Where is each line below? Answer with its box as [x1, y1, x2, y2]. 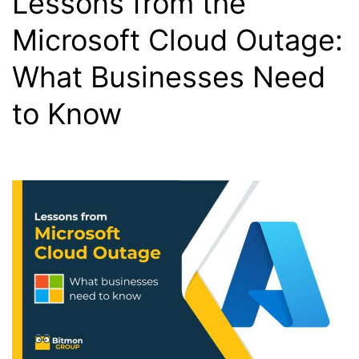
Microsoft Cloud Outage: [12, 22, 343, 58]
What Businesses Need [12, 58, 325, 95]
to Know [12, 95, 122, 131]
